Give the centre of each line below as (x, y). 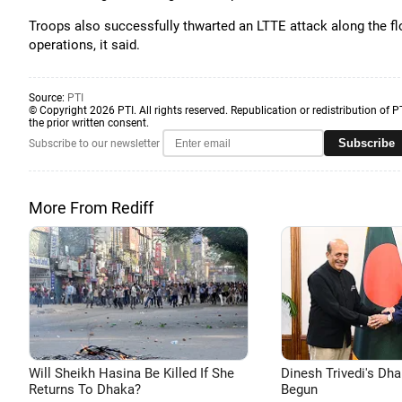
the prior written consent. (89, 123)
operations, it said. (84, 45)
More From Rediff (91, 208)
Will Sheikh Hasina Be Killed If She (131, 373)
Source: (48, 98)
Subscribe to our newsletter (94, 143)
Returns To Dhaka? (85, 389)
